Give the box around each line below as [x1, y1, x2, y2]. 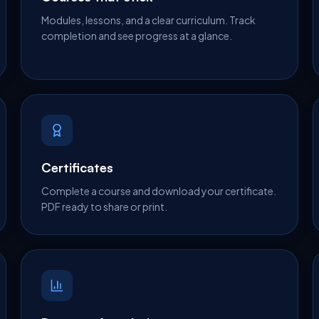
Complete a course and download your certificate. [41, 184, 277, 197]
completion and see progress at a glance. [41, 29, 233, 42]
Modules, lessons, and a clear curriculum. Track [41, 14, 256, 26]
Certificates [41, 159, 114, 175]
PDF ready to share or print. [41, 200, 168, 213]
